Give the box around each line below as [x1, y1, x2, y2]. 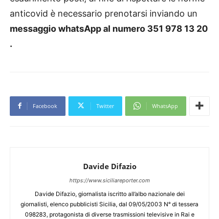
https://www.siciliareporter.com [69, 176, 150, 184]
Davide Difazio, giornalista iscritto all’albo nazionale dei [34, 190, 185, 197]
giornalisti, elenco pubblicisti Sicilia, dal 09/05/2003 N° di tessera [21, 200, 198, 208]
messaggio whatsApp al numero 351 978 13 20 [10, 23, 208, 34]
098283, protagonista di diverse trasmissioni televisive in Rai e [24, 210, 195, 218]
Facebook [33, 102, 57, 109]
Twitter [96, 102, 114, 109]
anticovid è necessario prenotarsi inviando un [10, 8, 197, 19]
